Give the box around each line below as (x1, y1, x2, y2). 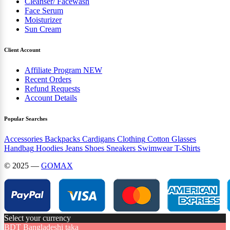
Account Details (25, 93, 77, 102)
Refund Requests (25, 84, 80, 93)
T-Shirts (175, 143, 200, 152)
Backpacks (45, 134, 80, 143)
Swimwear (138, 143, 172, 152)
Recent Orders (25, 74, 71, 84)
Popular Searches (4, 115, 47, 122)
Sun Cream (25, 24, 61, 33)
